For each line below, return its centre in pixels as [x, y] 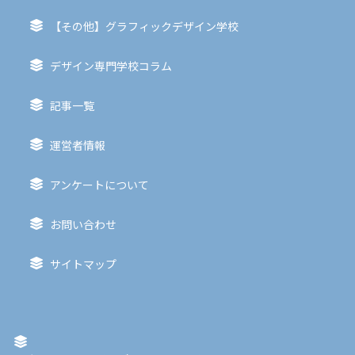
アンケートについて [99, 185]
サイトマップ [83, 264]
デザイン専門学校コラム [111, 66]
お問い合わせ [83, 224]
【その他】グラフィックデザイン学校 [144, 26]
